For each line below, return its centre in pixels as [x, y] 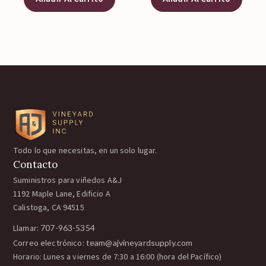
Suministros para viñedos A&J [67, 180]
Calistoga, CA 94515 [49, 208]
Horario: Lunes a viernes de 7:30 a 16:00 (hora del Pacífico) [118, 257]
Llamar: [27, 229]
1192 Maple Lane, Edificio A [62, 194]
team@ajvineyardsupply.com [139, 243]
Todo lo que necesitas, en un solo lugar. [85, 151]
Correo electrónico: [50, 243]
